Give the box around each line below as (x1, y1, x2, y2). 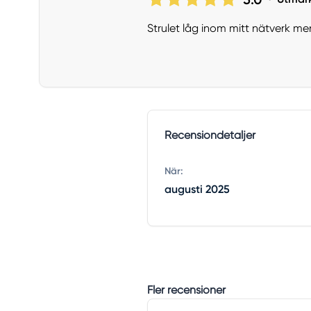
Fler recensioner (147, 283, 226, 297)
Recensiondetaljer (165, 128, 255, 142)
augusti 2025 (165, 183, 230, 196)
